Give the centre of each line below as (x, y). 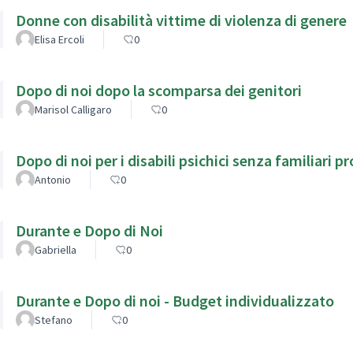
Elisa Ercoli (59, 39)
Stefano (54, 320)
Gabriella (56, 249)
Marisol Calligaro (73, 109)
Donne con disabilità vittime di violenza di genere (181, 20)
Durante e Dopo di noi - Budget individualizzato (175, 300)
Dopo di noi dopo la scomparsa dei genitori (159, 90)
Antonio (53, 179)
